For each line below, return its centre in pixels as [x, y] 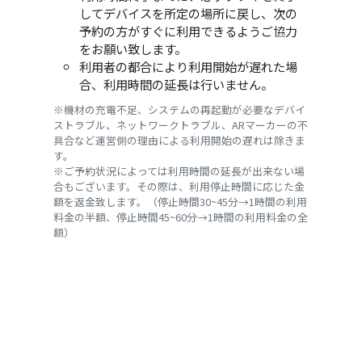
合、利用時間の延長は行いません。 [176, 84]
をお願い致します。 [133, 48]
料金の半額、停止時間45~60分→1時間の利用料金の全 [180, 217]
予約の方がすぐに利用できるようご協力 [188, 30]
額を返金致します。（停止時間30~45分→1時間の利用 [180, 201]
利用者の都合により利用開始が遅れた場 [188, 66]
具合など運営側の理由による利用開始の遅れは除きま [179, 140]
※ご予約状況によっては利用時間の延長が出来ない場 [179, 170]
